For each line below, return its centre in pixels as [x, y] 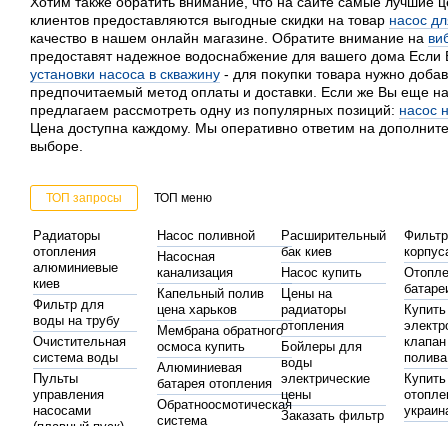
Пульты [55, 378]
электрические [325, 378]
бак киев [306, 251]
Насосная [185, 256]
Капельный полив [210, 293]
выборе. [56, 145]
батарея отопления [214, 383]
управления [68, 394]
